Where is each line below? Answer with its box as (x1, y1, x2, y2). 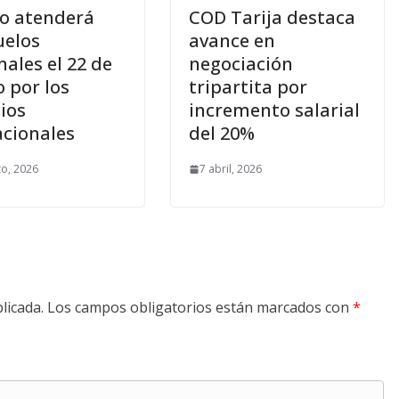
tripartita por (189, 75, 307, 100)
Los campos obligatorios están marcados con (47, 297, 353, 318)
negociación (189, 52, 293, 77)
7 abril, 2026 (199, 161, 262, 177)
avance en (189, 28, 275, 53)
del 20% (189, 121, 255, 146)
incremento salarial (189, 98, 360, 123)
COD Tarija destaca (189, 5, 355, 30)
